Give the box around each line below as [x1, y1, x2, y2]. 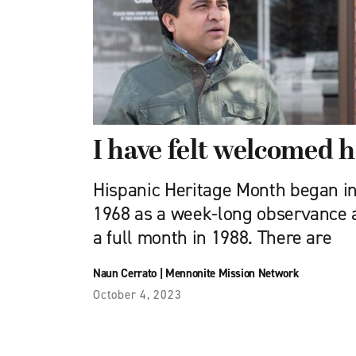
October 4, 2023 [93, 287, 182, 303]
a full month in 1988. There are [93, 225, 332, 250]
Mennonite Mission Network [164, 265, 300, 281]
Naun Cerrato [93, 265, 157, 281]
